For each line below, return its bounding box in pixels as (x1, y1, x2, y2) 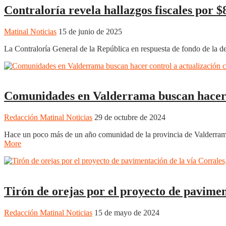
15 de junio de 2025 (59, 27, 122, 36)
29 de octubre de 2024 (94, 113, 165, 122)
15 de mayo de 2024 (94, 208, 159, 217)
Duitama (30, 70, 58, 79)
